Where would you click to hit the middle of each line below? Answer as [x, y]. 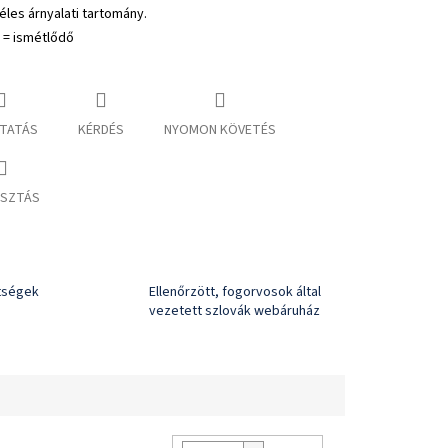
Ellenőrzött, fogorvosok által [235, 292]
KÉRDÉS [100, 130]
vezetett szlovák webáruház [234, 311]
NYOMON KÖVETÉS [219, 130]
